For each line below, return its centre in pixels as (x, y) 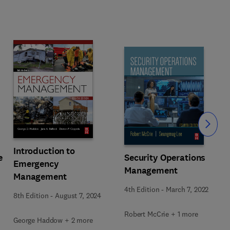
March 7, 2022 (187, 189)
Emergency (36, 164)
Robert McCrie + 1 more (161, 214)
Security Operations (165, 157)
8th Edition (31, 196)
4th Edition (142, 189)
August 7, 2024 (78, 196)
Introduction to (44, 151)
